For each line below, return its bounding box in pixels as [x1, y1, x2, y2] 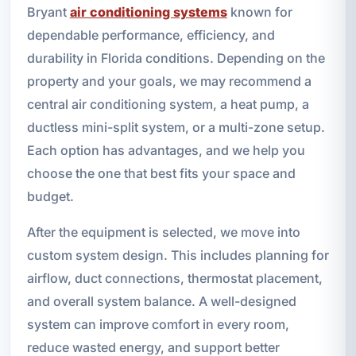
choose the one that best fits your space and [26, 164, 296, 181]
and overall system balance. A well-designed [26, 292, 296, 309]
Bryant [26, 3, 70, 20]
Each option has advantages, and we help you [26, 141, 305, 158]
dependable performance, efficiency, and [26, 26, 275, 43]
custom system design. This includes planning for [26, 246, 329, 263]
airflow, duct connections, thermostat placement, [26, 269, 323, 286]
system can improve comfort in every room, [26, 315, 289, 332]
